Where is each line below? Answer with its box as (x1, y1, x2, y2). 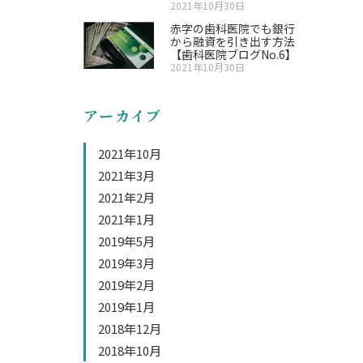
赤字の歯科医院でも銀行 (170, 20, 296, 36)
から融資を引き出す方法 (170, 33, 296, 49)
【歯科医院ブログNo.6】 (170, 46, 297, 62)
